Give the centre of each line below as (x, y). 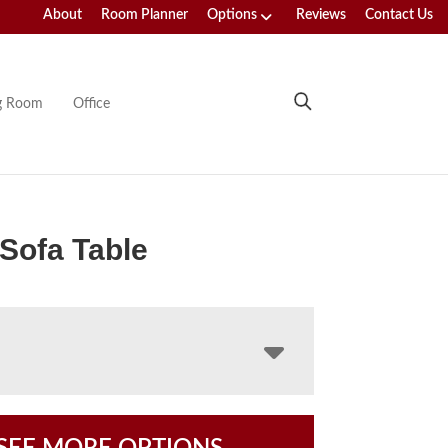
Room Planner (144, 15)
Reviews (321, 15)
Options (232, 15)
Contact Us (399, 15)
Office (91, 103)
